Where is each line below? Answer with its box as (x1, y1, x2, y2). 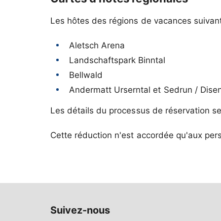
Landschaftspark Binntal (69, 55, 166, 65)
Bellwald (69, 70, 103, 80)
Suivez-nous (50, 204, 110, 217)
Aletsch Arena (69, 40, 125, 50)
